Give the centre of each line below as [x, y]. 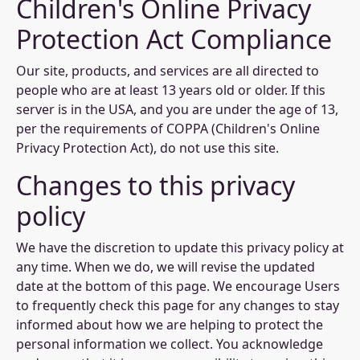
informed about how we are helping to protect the [170, 325]
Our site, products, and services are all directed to [168, 71]
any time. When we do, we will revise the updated [166, 267]
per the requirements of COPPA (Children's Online [168, 129]
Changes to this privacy [155, 185]
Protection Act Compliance [174, 39]
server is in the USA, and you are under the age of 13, [177, 109]
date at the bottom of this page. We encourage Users [178, 286]
